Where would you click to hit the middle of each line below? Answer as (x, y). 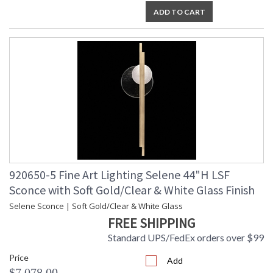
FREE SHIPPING (151, 223)
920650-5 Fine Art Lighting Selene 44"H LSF (119, 175)
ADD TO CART (179, 12)
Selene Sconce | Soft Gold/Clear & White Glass (96, 206)
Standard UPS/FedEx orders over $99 (186, 238)
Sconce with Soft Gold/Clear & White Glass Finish (132, 190)
